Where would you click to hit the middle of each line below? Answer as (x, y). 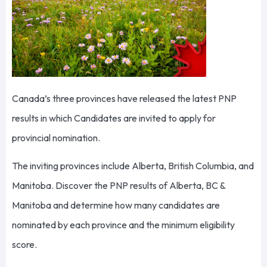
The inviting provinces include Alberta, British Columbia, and (133, 166)
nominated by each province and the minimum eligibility (123, 225)
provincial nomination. (57, 138)
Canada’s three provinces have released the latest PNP (124, 99)
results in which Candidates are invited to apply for (114, 118)
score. (25, 245)
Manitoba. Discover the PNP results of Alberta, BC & (119, 186)
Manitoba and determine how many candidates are (116, 205)
